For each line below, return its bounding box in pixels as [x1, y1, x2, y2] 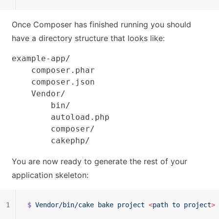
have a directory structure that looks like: [12, 33, 165, 43]
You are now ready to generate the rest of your [12, 156, 187, 166]
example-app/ [12, 54, 70, 63]
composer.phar [12, 66, 95, 75]
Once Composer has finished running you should [12, 20, 191, 29]
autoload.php [12, 112, 109, 122]
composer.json [12, 77, 95, 87]
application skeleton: [12, 170, 88, 180]
